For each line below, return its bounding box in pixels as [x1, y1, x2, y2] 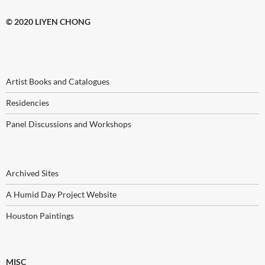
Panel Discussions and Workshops [6, 118, 131, 129]
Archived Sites [6, 167, 59, 178]
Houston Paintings [6, 210, 74, 221]
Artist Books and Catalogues [6, 76, 109, 86]
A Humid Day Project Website [6, 189, 117, 199]
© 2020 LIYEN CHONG [6, 16, 91, 27]
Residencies [6, 97, 49, 108]
